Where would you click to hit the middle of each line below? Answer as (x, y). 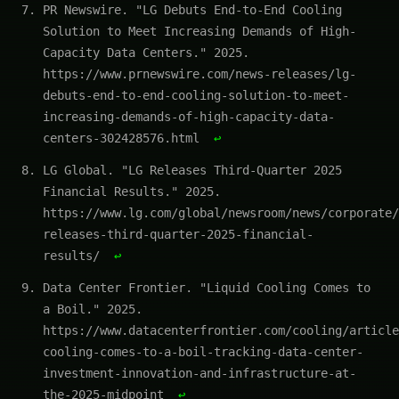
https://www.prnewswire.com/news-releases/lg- (199, 73)
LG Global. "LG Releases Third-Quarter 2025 (192, 170)
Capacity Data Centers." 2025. (146, 52)
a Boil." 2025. (93, 309)
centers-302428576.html (125, 138)
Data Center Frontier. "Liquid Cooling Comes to (207, 287)
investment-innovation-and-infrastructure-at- (199, 373)
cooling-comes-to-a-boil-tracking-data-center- (203, 351)
